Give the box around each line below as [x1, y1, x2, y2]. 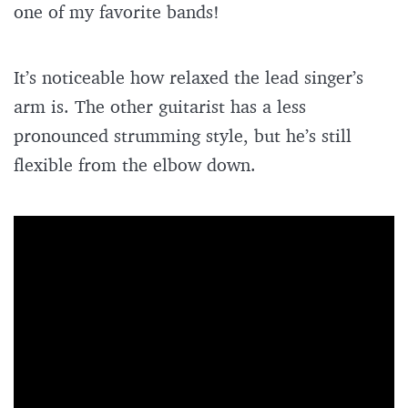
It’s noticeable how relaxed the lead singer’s [14, 66, 363, 89]
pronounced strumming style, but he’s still [14, 124, 352, 148]
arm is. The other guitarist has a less [14, 95, 306, 118]
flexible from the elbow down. [14, 153, 261, 177]
